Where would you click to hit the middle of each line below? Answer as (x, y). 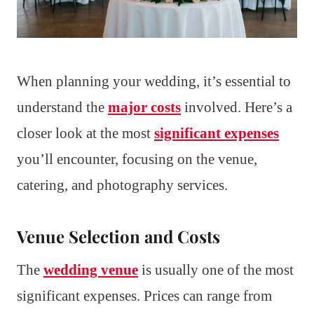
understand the (62, 108)
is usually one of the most (216, 270)
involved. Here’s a (237, 108)
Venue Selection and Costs (118, 237)
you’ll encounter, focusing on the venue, (137, 159)
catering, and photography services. (122, 185)
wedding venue (91, 270)
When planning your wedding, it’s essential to (154, 82)
